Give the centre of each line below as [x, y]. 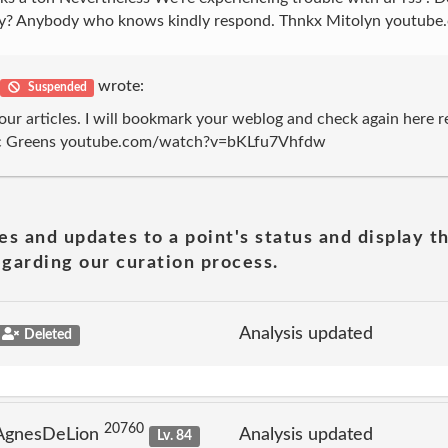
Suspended [55, 87]
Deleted [47, 334]
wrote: [118, 86]
